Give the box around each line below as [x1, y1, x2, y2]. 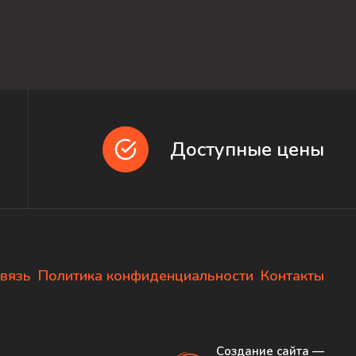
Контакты [261, 265, 324, 285]
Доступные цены [170, 137, 324, 163]
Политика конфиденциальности [38, 265, 253, 285]
